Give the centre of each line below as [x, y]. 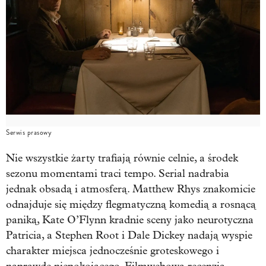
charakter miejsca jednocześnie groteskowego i [113, 251]
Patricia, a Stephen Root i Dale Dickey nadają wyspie [129, 235]
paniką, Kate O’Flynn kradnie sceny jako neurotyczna [130, 220]
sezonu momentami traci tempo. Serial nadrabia [118, 173]
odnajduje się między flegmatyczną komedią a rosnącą [131, 204]
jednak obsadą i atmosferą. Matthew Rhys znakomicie [131, 189]
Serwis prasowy [29, 132]
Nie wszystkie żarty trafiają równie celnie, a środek [122, 158]
